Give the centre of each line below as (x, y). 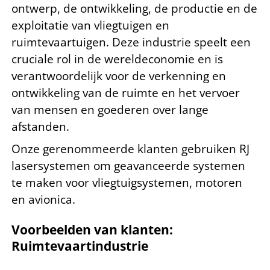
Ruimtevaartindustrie (80, 246)
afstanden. (40, 126)
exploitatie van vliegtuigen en (90, 25)
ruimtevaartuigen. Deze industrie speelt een (131, 42)
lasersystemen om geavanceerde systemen (128, 166)
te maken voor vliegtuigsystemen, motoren (127, 183)
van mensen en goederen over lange (110, 109)
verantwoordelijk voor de (80, 76)
